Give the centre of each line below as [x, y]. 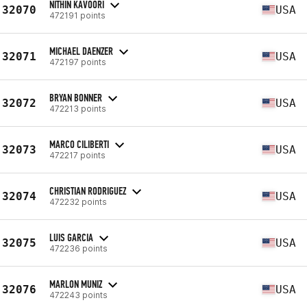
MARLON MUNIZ [76, 284]
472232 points [78, 201]
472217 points [77, 155]
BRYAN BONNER [76, 97]
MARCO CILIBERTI [79, 144]
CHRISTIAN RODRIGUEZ [88, 191]
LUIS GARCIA [71, 237]
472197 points [78, 62]
